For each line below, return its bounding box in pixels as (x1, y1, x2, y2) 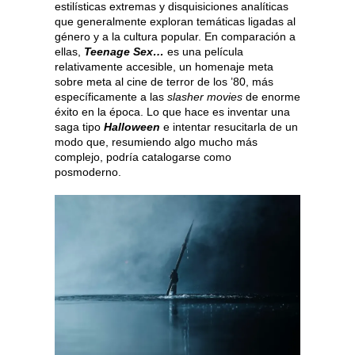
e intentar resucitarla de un (160, 120, 298, 133)
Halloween (104, 120, 160, 133)
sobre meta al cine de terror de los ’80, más (55, 74, 273, 88)
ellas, (55, 44, 84, 58)
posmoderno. (55, 165, 121, 178)
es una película (167, 44, 243, 58)
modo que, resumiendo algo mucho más (55, 135, 258, 148)
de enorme (242, 90, 300, 103)
